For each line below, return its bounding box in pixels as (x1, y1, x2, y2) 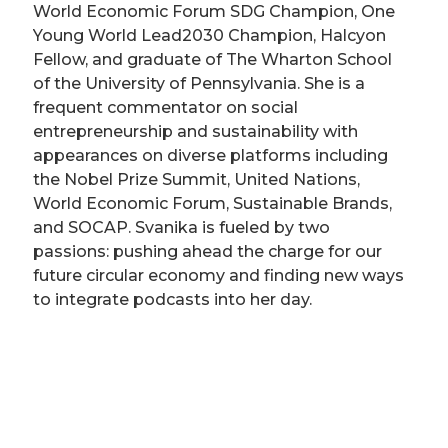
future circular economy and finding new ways (33, 266, 404, 286)
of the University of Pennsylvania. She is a (33, 74, 365, 94)
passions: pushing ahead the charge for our (33, 242, 382, 262)
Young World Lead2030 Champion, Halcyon (33, 26, 386, 46)
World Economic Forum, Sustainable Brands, (33, 194, 392, 214)
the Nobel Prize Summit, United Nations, (33, 170, 360, 190)
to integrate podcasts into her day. (33, 290, 312, 310)
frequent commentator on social (33, 98, 298, 118)
